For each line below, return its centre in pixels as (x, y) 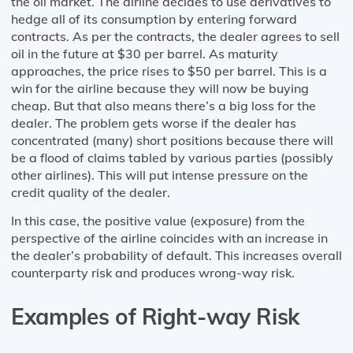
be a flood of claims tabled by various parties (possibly (172, 157)
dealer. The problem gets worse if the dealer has (154, 123)
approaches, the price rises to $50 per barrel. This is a (169, 71)
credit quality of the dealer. (91, 192)
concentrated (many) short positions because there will (172, 140)
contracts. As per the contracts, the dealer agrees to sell (175, 36)
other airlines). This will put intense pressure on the (160, 175)
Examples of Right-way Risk (155, 316)
